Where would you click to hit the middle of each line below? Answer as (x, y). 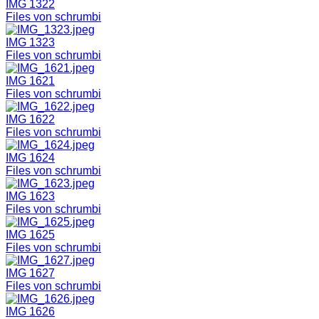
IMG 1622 (30, 119)
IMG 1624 (30, 157)
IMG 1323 (30, 42)
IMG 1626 (30, 311)
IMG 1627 (30, 273)
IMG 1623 (30, 196)
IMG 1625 (30, 234)
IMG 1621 (30, 80)
